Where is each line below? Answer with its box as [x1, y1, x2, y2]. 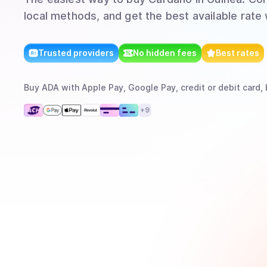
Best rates [216, 48, 259, 58]
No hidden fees [133, 48, 197, 58]
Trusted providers [38, 48, 114, 58]
